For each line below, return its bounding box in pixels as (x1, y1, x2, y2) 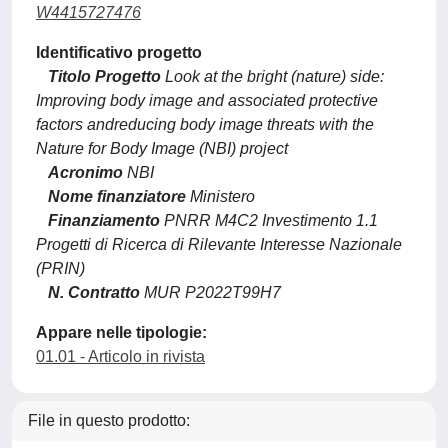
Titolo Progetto (48, 68, 161, 85)
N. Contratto (48, 284, 140, 301)
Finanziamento (48, 212, 160, 229)
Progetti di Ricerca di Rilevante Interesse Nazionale (36, 236, 402, 253)
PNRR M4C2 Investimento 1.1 (160, 212, 378, 229)
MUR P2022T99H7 (140, 284, 281, 301)
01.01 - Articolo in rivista (36, 348, 205, 365)
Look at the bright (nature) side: (161, 68, 384, 85)
